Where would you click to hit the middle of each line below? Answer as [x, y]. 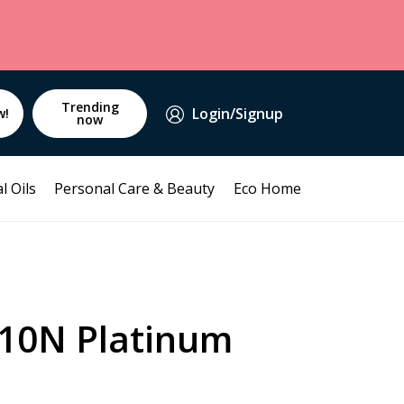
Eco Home [267, 188]
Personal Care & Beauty [135, 188]
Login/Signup [237, 113]
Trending [90, 106]
